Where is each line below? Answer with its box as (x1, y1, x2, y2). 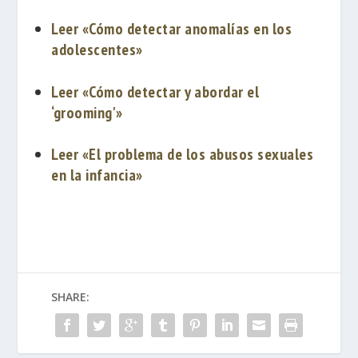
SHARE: (51, 288, 89, 304)
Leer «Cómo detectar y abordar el (51, 81, 260, 102)
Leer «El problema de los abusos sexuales (51, 143, 314, 165)
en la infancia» (51, 164, 143, 185)
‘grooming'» (51, 101, 123, 123)
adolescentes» (51, 39, 143, 61)
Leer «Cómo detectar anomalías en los (51, 18, 292, 40)
